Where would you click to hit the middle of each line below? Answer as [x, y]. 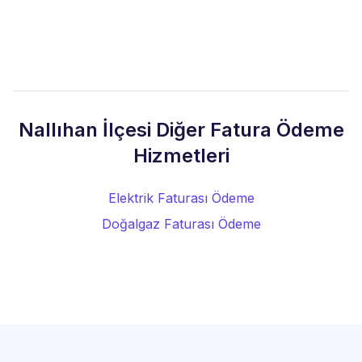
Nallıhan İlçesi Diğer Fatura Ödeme [181, 130]
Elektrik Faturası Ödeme [181, 198]
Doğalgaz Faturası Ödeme [181, 224]
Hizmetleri [181, 156]
